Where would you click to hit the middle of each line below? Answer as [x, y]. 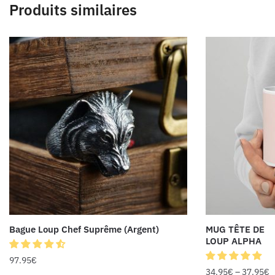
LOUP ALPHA [234, 241]
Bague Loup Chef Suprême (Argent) [84, 229]
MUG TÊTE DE [235, 229]
